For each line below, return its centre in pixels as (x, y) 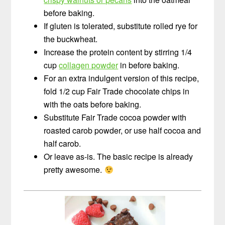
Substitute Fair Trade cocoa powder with (115, 117)
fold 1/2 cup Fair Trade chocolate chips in (117, 91)
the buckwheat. (71, 39)
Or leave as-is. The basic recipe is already (119, 156)
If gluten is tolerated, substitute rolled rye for (121, 26)
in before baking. (149, 65)
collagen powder (89, 65)
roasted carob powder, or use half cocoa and (123, 130)
